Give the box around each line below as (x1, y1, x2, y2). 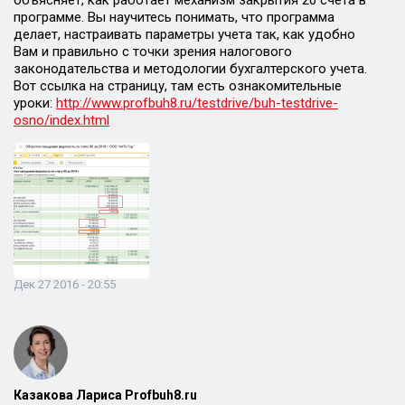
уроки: (14, 95, 56, 111)
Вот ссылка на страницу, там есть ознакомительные (14, 78, 342, 94)
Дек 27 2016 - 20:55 (14, 278, 116, 291)
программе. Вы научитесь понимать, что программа (14, 9, 334, 25)
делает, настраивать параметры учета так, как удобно (14, 26, 355, 42)
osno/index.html (14, 112, 109, 128)
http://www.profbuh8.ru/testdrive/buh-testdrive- (56, 95, 338, 111)
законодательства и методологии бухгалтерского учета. (14, 61, 367, 77)
